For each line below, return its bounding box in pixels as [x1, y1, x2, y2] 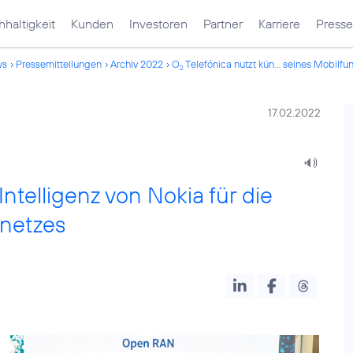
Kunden [71, 16, 113, 32]
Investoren [129, 16, 188, 32]
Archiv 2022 [110, 58, 163, 70]
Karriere [258, 16, 300, 32]
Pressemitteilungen [16, 58, 102, 70]
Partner [203, 16, 243, 32]
